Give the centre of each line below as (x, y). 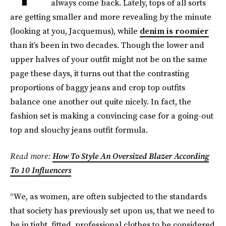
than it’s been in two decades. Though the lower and (107, 45)
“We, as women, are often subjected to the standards (108, 196)
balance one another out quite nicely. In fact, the (101, 101)
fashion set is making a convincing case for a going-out (112, 116)
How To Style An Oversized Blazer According (131, 156)
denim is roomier (174, 31)
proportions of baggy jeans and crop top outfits (98, 87)
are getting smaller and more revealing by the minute (111, 17)
